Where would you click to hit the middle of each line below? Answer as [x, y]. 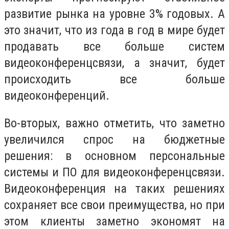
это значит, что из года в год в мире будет [114, 30]
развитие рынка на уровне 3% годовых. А [114, 14]
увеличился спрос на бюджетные [114, 139]
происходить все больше [114, 79]
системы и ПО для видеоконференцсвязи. [114, 172]
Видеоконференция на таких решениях [114, 188]
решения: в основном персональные [114, 156]
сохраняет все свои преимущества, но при [114, 205]
